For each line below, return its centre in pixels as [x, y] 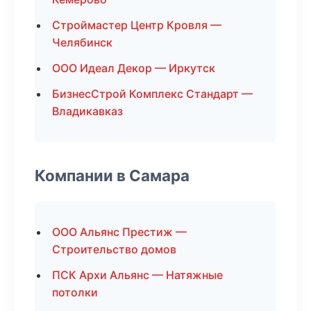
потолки [75, 292]
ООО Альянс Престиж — [119, 232]
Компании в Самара [112, 175]
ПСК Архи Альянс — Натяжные [137, 275]
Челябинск [82, 42]
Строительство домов [114, 249]
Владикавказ [87, 111]
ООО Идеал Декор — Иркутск [134, 68]
